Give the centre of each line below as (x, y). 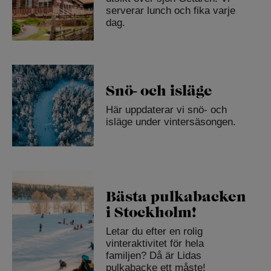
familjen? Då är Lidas (153, 255)
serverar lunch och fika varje (170, 11)
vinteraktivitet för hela (155, 243)
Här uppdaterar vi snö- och (166, 110)
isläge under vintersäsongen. (171, 122)
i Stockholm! (151, 212)
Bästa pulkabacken (176, 196)
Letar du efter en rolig (154, 231)
